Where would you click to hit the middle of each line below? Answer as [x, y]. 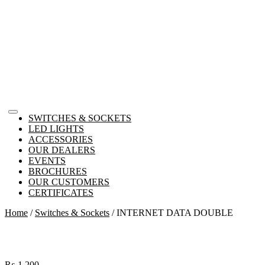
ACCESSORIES [61, 139]
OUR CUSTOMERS [69, 182]
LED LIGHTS [56, 129]
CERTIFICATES [61, 193]
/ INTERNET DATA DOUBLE [171, 213]
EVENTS [47, 161]
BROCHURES [58, 171]
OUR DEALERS [62, 150]
